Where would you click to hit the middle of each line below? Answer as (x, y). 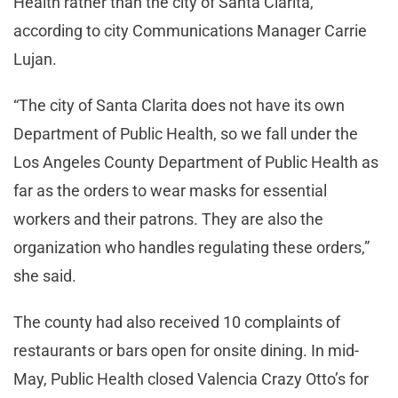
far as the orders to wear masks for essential (170, 191)
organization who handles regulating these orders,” (191, 248)
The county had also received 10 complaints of (177, 322)
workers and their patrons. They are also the (168, 219)
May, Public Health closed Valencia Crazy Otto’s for (191, 379)
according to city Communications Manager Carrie (190, 31)
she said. (47, 276)
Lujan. (37, 60)
